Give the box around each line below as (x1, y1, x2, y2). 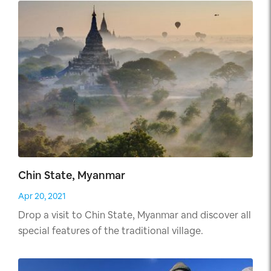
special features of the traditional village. (18, 224, 203, 238)
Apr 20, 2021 (18, 191, 66, 202)
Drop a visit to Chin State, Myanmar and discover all (18, 209, 251, 222)
